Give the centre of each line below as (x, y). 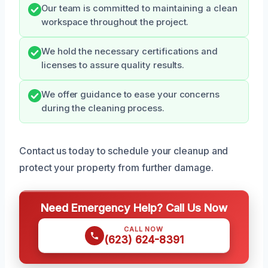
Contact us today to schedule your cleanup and (124, 151)
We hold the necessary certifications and (130, 52)
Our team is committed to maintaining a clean (139, 9)
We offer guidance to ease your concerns (130, 95)
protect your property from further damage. (116, 168)
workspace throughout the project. (115, 22)
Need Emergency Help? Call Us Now (134, 208)
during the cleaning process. (103, 109)
